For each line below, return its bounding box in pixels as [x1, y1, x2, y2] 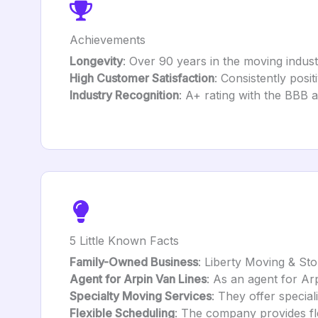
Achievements [70, 33, 146, 47]
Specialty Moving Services [70, 289, 212, 303]
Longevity [70, 54, 123, 68]
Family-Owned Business [70, 255, 198, 269]
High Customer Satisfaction [70, 71, 214, 85]
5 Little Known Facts [70, 234, 179, 248]
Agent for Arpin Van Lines [70, 272, 207, 286]
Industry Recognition [70, 88, 179, 102]
